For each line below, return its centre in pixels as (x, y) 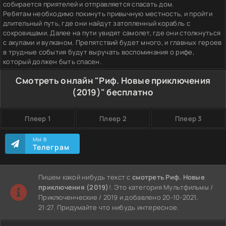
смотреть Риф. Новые (168, 177)
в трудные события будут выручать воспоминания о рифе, (99, 52)
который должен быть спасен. (52, 61)
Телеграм (51, 147)
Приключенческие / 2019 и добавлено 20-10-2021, (118, 197)
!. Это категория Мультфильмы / (161, 187)
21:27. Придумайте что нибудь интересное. (109, 207)
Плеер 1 (38, 118)
